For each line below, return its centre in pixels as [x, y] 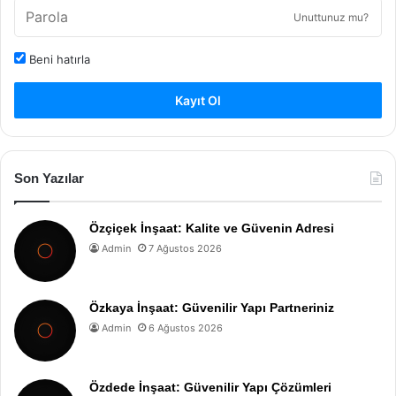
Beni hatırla [58, 60]
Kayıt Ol [198, 101]
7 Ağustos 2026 [185, 249]
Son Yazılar [49, 179]
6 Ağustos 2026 [186, 328]
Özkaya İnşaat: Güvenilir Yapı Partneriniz [212, 308]
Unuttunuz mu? [331, 18]
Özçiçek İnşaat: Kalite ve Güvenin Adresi [212, 228]
